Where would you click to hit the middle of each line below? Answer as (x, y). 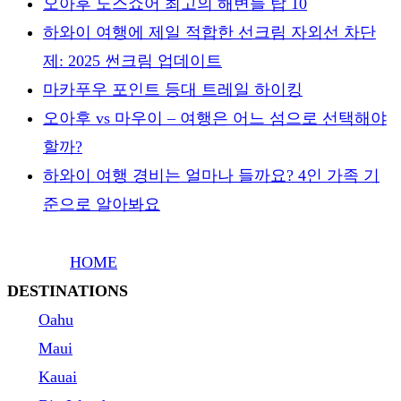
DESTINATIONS (68, 290)
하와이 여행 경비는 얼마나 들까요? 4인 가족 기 (211, 175)
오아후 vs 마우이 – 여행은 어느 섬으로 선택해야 (215, 118)
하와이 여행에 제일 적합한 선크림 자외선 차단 (209, 32)
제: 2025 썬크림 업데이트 (132, 60)
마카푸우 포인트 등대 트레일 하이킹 (173, 89)
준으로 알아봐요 (102, 204)
